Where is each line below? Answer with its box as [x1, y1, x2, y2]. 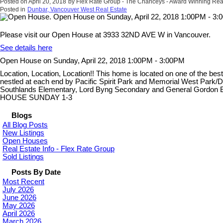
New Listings [2, 129, 44, 137]
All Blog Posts [2, 121, 48, 129]
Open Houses [2, 137, 48, 145]
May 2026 [2, 202, 35, 210]
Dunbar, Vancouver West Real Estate [27, 6, 127, 13]
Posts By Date [11, 168, 61, 177]
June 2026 [2, 194, 36, 202]
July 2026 [2, 186, 34, 194]
